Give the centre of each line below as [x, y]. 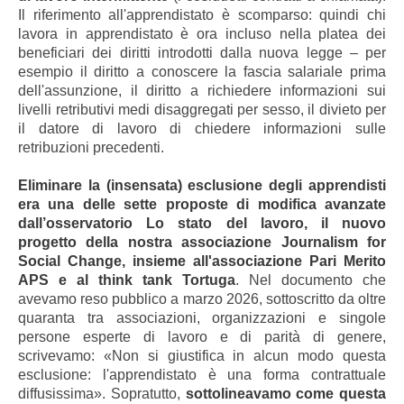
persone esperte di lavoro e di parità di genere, [202, 336]
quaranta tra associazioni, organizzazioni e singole [202, 317]
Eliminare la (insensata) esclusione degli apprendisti [202, 185]
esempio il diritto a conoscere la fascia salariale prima [202, 71]
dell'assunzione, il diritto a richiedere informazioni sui [202, 90]
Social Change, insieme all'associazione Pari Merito [202, 261]
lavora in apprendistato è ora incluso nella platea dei [202, 33]
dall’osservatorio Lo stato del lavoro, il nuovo [202, 223]
